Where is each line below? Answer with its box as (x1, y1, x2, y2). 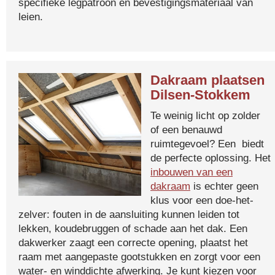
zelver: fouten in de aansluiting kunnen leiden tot (18, 208, 239, 220)
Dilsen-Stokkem (150, 87, 250, 103)
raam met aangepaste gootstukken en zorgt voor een (18, 250, 260, 263)
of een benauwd (150, 123, 222, 136)
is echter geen (190, 180, 258, 192)
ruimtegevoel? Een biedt (150, 137, 264, 150)
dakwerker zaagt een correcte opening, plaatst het (18, 236, 248, 249)
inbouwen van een (150, 166, 233, 178)
